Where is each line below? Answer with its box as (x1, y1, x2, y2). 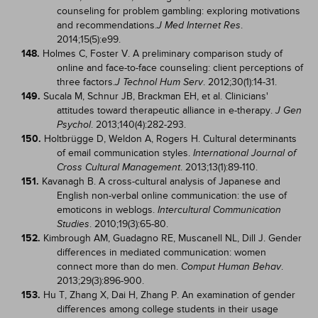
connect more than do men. (57, 261, 181, 273)
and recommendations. (57, 19, 157, 31)
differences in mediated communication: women (57, 246, 266, 258)
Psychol (57, 119, 91, 130)
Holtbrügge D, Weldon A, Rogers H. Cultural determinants (44, 133, 297, 145)
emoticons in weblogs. (57, 204, 158, 216)
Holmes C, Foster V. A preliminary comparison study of (43, 48, 283, 60)
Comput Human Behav (181, 261, 281, 272)
